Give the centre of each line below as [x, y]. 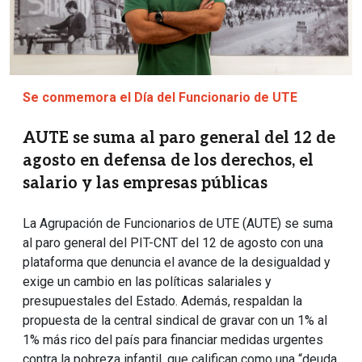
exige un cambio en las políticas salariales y [147, 282]
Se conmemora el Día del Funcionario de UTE [160, 98]
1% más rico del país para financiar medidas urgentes [173, 340]
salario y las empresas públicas [145, 184]
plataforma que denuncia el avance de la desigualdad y [177, 263]
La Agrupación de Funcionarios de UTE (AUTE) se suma [178, 224]
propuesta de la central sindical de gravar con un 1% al [175, 321]
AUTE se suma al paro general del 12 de [179, 139]
